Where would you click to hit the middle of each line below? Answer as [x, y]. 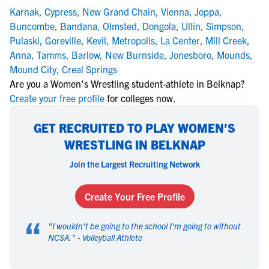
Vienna [175, 11]
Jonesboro [190, 55]
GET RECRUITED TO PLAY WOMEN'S [134, 128]
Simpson [224, 26]
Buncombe [32, 26]
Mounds [233, 55]
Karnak [24, 11]
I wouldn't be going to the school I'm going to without [147, 226]
